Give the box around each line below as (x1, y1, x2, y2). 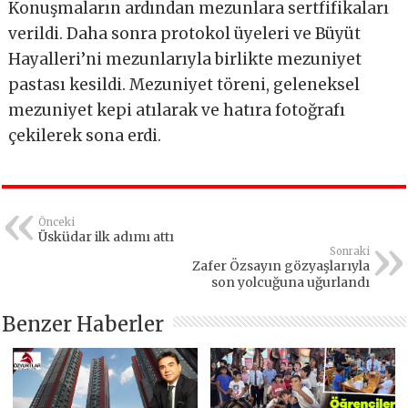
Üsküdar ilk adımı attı (38, 228, 175, 245)
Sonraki (329, 244, 370, 258)
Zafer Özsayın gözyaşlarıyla (191, 257, 370, 274)
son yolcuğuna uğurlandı (210, 273, 370, 291)
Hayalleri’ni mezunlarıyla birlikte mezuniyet (8, 48, 362, 69)
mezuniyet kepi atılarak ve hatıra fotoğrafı (8, 99, 346, 120)
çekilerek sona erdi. (8, 125, 162, 146)
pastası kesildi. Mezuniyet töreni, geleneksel (8, 74, 361, 95)
